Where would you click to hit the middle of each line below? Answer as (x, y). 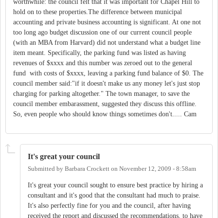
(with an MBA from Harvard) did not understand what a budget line (107, 42)
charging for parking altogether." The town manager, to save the (101, 93)
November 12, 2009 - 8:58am (158, 169)
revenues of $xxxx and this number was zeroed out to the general (103, 63)
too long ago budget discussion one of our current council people (102, 32)
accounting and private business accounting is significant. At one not (107, 22)
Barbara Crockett (87, 169)
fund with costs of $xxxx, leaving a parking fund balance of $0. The (108, 73)
